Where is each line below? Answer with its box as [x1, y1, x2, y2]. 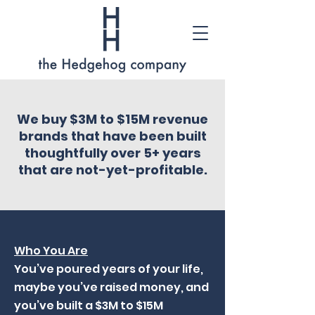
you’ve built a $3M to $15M [14, 297, 163, 314]
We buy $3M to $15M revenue [17, 110, 208, 128]
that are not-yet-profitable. [18, 161, 207, 179]
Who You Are [14, 243, 88, 259]
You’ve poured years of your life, [14, 261, 203, 277]
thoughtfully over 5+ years [24, 144, 201, 162]
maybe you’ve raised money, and [14, 279, 209, 295]
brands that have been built [18, 127, 207, 145]
